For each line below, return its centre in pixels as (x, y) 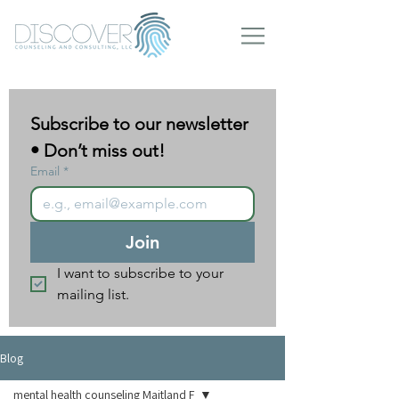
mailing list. (93, 294)
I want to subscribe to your (140, 273)
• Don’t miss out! (98, 151)
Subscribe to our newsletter (139, 124)
